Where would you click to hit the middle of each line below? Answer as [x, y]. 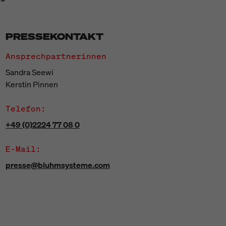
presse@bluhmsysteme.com [58, 165]
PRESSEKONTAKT [54, 36]
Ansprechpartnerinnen [56, 56]
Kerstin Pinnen [32, 84]
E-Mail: [23, 149]
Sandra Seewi [29, 72]
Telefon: [25, 108]
